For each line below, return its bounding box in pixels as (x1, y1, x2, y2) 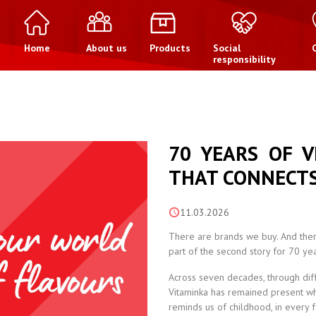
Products (150, 42, 190, 54)
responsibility (213, 53, 276, 66)
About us (86, 42, 127, 54)
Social (213, 42, 241, 54)
